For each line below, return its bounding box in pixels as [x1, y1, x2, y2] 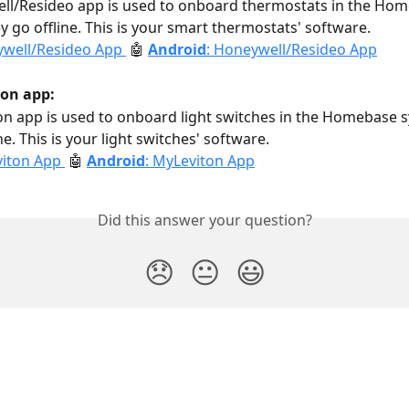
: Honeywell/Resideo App [206, 39, 377, 60]
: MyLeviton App [145, 150, 255, 171]
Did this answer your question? [97, 210, 312, 231]
